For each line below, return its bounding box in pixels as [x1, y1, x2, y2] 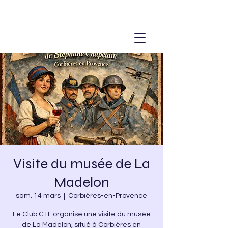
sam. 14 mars [16, 192, 61, 199]
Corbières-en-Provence [68, 192, 147, 199]
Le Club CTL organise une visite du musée [12, 211, 151, 218]
